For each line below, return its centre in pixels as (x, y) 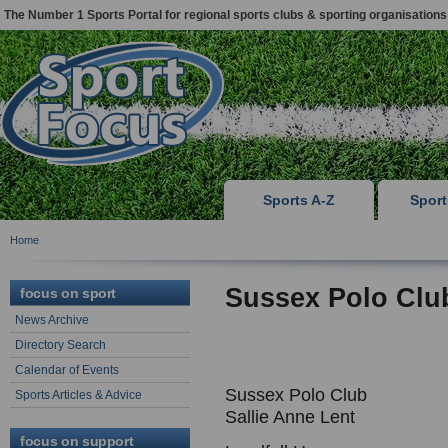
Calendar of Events (67, 370)
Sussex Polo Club (296, 395)
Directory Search (60, 345)
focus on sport (68, 293)
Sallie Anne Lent (290, 417)
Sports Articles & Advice (78, 395)
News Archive (52, 320)
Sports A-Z (299, 200)
